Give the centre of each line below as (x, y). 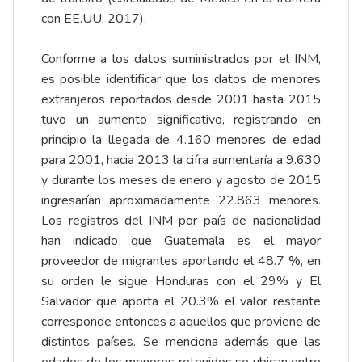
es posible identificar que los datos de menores (181, 79)
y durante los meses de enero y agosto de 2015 (181, 180)
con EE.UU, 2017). (94, 18)
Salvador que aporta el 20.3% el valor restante (181, 301)
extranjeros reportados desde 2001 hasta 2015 (181, 99)
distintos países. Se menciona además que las (181, 341)
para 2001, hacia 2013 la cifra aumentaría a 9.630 (181, 160)
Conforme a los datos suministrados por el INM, (181, 59)
